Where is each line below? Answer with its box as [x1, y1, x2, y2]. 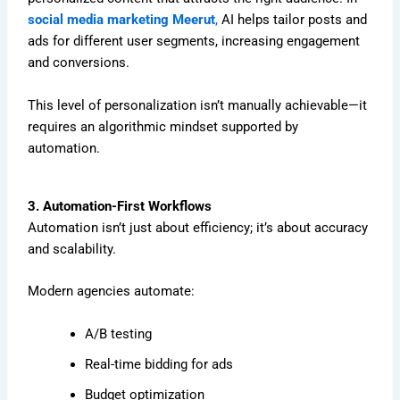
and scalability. [28, 240, 117, 257]
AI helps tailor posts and [218, 12, 368, 29]
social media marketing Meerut [28, 12, 216, 29]
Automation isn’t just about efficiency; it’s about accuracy [28, 219, 369, 236]
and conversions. [28, 54, 130, 71]
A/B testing [85, 325, 153, 342]
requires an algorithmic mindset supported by [28, 118, 299, 135]
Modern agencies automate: [28, 283, 196, 300]
